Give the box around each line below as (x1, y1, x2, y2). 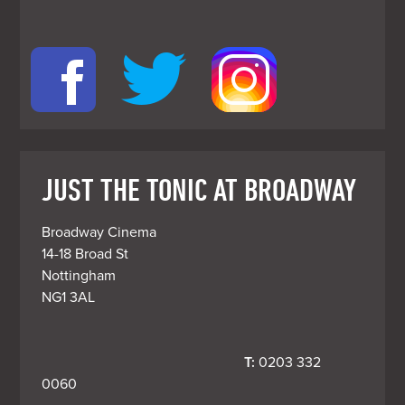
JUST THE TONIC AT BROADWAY (42, 170, 357, 207)
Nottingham (42, 266, 117, 285)
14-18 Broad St (42, 244, 129, 263)
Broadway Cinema (42, 222, 157, 241)
